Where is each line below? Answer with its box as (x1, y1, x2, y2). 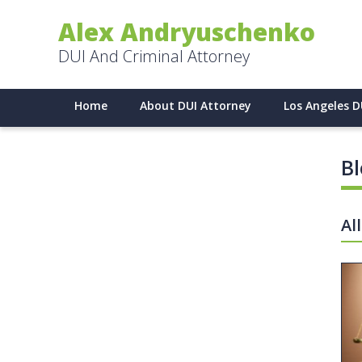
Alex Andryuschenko (58, 15, 315, 48)
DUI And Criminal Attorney (58, 45, 250, 67)
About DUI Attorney (140, 98, 251, 113)
